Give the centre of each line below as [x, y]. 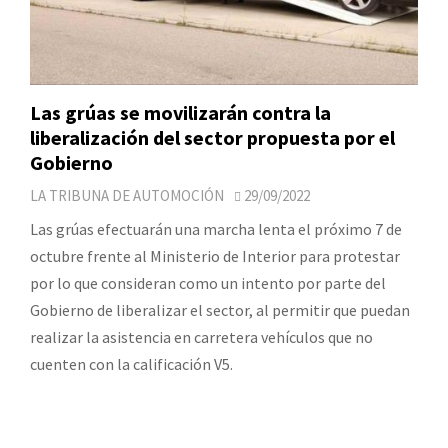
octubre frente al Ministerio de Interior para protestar [215, 255]
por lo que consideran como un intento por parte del [208, 282]
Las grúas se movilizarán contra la [180, 112]
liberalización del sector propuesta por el [212, 137]
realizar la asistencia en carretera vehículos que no [201, 336]
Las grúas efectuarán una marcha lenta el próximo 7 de [216, 228]
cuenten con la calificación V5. [131, 363]
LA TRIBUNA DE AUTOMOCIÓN [127, 195]
